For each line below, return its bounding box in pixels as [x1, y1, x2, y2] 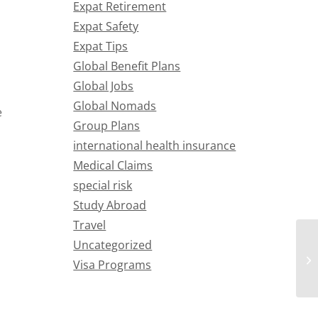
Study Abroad [73, 197, 147, 213]
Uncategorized [73, 237, 153, 253]
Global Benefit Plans [73, 58, 181, 74]
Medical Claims [73, 158, 153, 173]
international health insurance [73, 138, 236, 153]
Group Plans [73, 118, 141, 133]
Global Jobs [73, 78, 134, 94]
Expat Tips [73, 38, 128, 54]
